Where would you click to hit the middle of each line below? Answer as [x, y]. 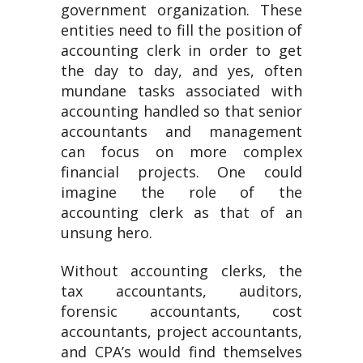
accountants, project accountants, [181, 331]
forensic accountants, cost [181, 311]
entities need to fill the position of [181, 30]
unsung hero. [107, 233]
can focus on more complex [181, 152]
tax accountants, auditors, [181, 291]
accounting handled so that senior [181, 111]
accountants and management [181, 131]
